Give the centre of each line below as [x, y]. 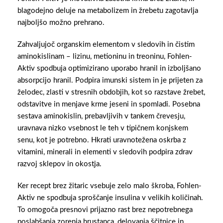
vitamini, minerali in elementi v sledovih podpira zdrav [105, 152]
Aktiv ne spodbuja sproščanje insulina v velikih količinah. [110, 198]
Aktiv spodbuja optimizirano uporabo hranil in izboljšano [109, 69]
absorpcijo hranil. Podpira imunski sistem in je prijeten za [110, 81]
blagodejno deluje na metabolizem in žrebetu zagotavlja [108, 11]
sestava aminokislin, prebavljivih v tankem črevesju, [101, 116]
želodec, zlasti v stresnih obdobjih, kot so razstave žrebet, [111, 93]
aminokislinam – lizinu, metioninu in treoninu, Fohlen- [105, 57]
